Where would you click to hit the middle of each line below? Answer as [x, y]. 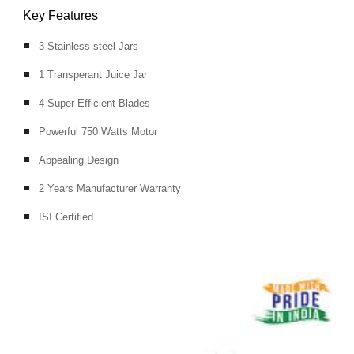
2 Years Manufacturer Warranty [110, 188]
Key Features [61, 15]
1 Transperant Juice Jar [93, 74]
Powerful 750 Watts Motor [98, 131]
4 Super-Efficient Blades [95, 103]
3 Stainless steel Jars [89, 46]
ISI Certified [66, 217]
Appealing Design [79, 160]
